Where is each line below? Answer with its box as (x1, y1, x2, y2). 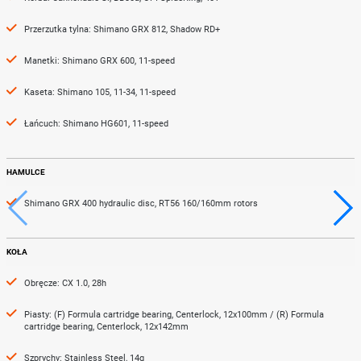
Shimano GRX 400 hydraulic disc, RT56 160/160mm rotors (24, 198, 258, 209)
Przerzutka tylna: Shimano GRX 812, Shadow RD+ (24, 24, 220, 35)
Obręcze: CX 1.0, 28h (24, 278, 106, 288)
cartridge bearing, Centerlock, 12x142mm (24, 322, 189, 332)
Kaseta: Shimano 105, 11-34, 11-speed (24, 87, 176, 98)
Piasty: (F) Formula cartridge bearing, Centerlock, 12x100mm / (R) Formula (24, 309, 324, 320)
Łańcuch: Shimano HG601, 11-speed (24, 118, 168, 129)
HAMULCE (6, 168, 45, 176)
